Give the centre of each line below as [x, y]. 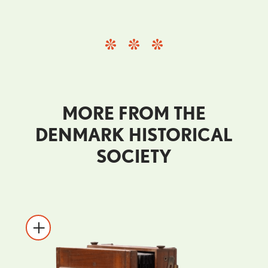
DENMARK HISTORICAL [134, 135]
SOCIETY [134, 156]
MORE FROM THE [134, 113]
